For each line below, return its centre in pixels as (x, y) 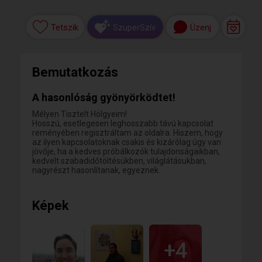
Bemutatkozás (75, 72)
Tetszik (64, 28)
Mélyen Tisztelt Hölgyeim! (80, 114)
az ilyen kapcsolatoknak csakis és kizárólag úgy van (127, 142)
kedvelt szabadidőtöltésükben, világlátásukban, (119, 161)
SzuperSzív (134, 27)
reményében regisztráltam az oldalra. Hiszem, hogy (127, 133)
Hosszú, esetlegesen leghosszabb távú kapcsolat (123, 123)
